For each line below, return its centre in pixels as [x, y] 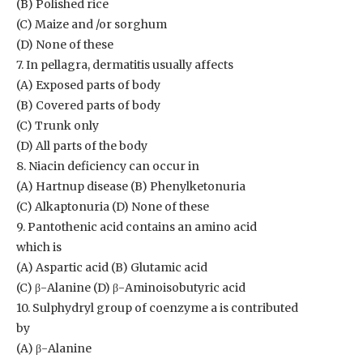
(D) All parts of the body [82, 146]
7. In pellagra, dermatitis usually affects [125, 65]
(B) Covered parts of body [88, 105]
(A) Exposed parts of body [88, 85]
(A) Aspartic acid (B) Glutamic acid [112, 267]
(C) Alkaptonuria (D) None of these [113, 207]
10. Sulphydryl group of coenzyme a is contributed [157, 308]
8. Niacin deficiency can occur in [108, 166]
